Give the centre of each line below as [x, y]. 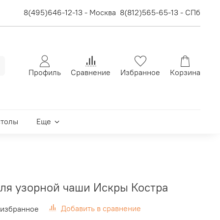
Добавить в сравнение [101, 208]
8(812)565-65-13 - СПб [160, 13]
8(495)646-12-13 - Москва [70, 13]
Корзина [185, 72]
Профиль [45, 72]
